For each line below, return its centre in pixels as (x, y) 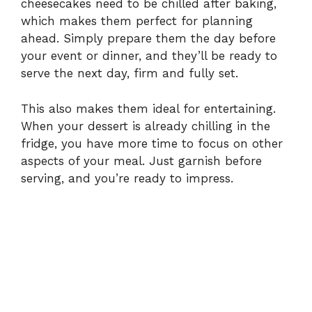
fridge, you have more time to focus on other (152, 143)
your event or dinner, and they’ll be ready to (149, 56)
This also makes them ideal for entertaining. (148, 108)
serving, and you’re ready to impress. (127, 178)
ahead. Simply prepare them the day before (148, 39)
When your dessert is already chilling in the (146, 126)
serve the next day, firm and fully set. (130, 73)
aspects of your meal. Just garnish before (141, 161)
